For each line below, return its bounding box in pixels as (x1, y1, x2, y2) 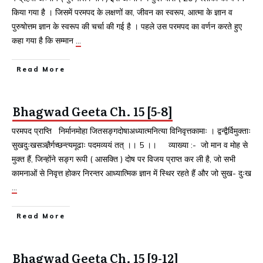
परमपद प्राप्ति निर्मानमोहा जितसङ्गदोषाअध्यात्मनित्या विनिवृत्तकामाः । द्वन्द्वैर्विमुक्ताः (12, 126, 251, 137)
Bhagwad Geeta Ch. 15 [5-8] (12, 102, 173, 120)
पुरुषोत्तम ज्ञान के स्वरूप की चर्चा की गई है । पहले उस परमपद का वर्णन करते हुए (12, 21, 242, 32)
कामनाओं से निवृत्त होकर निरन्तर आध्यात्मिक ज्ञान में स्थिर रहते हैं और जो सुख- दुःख (12, 168, 251, 179)
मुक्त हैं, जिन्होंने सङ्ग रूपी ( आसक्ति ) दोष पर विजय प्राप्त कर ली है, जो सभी (12, 154, 235, 165)
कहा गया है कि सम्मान (12, 35, 76, 46)
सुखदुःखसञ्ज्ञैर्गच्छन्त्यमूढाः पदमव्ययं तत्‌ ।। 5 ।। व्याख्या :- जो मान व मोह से (12, 140, 248, 151)
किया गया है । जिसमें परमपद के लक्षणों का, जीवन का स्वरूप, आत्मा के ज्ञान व (12, 7, 232, 18)
